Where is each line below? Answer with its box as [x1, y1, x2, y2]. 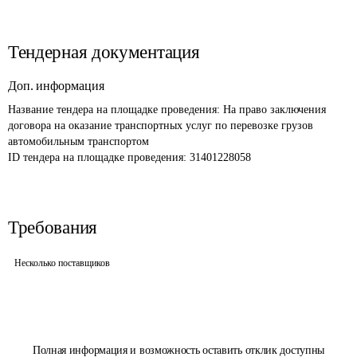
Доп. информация [8, 79, 104, 92]
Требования [8, 218, 97, 237]
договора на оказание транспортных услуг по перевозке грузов [8, 120, 316, 131]
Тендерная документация [8, 42, 200, 62]
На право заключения [223, 104, 329, 116]
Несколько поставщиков [14, 257, 110, 269]
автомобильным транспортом [8, 135, 149, 147]
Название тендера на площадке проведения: [8, 104, 223, 116]
